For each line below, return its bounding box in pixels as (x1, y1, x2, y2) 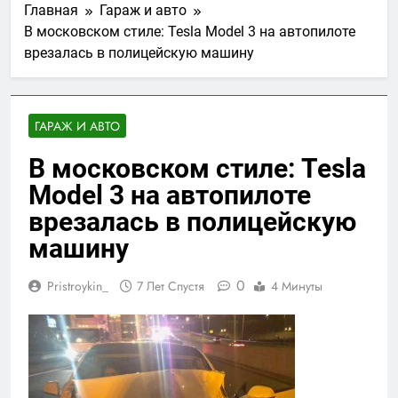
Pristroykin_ (47, 276, 108, 295)
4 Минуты (271, 276, 322, 295)
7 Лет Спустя (137, 276, 204, 295)
